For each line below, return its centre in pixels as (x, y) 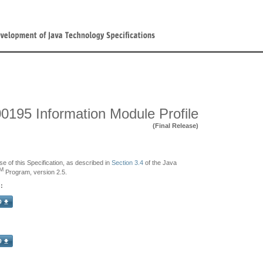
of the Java (160, 163)
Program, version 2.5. (35, 172)
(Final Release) (176, 126)
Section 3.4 (127, 163)
